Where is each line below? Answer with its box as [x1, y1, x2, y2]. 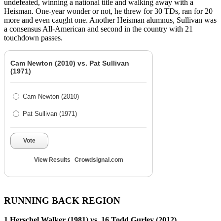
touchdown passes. [4, 34, 63, 42]
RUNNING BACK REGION [4, 195, 120, 206]
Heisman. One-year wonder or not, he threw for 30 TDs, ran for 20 [4, 7, 213, 16]
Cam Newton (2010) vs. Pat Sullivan [10, 59, 129, 68]
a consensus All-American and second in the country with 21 [4, 25, 193, 34]
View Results [34, 156, 71, 164]
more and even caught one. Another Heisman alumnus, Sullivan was [4, 16, 217, 25]
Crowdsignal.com [74, 156, 123, 164]
